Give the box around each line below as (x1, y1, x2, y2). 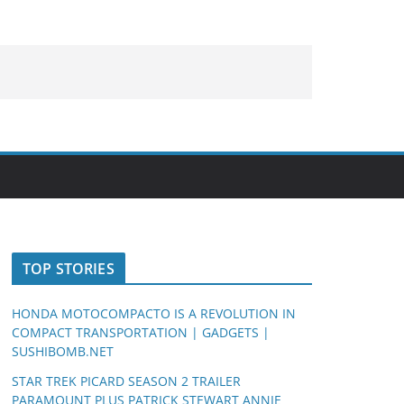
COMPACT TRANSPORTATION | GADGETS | (12, 324, 270, 341)
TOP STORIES (23, 259, 115, 279)
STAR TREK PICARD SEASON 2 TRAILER (12, 372, 241, 390)
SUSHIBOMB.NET (12, 343, 114, 360)
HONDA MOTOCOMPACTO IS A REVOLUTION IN (12, 305, 296, 322)
